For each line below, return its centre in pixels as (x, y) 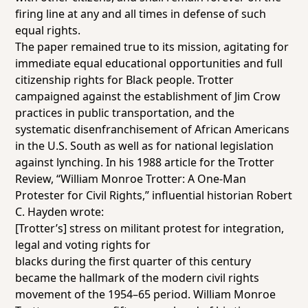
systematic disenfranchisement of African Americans (153, 129)
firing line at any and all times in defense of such (141, 14)
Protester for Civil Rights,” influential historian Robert (154, 195)
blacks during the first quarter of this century (133, 261)
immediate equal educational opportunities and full (149, 63)
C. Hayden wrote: (60, 212)
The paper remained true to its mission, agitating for (152, 47)
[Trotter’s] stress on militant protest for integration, (150, 228)
